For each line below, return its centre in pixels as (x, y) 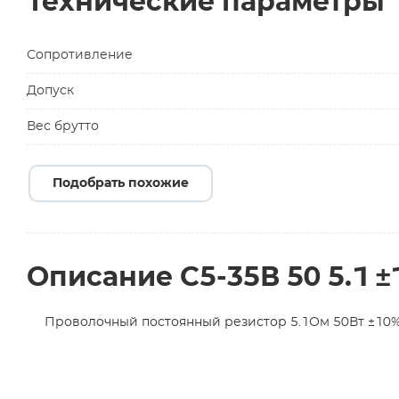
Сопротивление (80, 55)
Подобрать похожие (121, 183)
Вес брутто (63, 126)
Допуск (50, 91)
